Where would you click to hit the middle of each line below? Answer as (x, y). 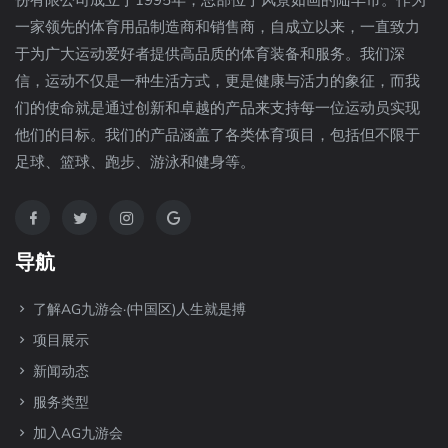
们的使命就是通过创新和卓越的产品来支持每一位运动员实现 (217, 108)
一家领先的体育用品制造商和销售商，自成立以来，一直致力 (217, 27)
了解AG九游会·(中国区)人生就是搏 (137, 310)
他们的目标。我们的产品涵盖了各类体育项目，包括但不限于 (217, 135)
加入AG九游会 (76, 434)
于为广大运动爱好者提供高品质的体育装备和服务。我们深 (210, 54)
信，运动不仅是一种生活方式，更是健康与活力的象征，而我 (217, 81)
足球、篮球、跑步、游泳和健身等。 (135, 162)
